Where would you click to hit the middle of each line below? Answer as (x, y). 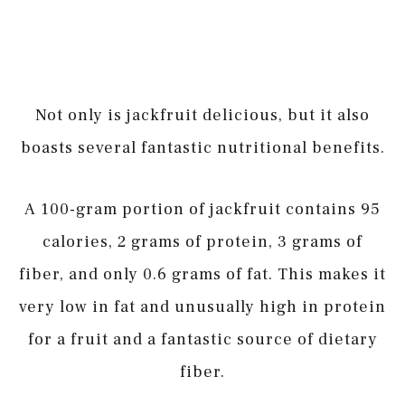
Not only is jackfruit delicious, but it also (202, 116)
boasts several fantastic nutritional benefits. (202, 148)
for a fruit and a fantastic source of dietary (202, 339)
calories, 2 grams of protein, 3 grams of (202, 241)
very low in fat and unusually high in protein (202, 306)
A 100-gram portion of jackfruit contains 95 (202, 209)
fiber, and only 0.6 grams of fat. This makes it (202, 274)
